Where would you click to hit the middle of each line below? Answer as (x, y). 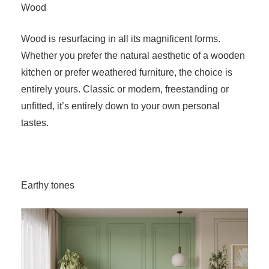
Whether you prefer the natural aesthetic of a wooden (133, 56)
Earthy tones (48, 185)
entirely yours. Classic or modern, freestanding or (125, 89)
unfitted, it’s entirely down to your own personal (120, 106)
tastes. (36, 123)
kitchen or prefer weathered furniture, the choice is (127, 72)
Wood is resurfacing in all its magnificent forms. (121, 39)
